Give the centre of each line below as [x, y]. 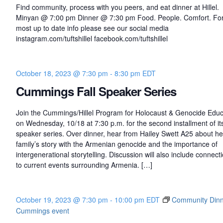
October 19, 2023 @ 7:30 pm [62, 200]
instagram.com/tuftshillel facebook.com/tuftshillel [92, 38]
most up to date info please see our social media [92, 28]
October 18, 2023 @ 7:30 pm [62, 73]
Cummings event [42, 211]
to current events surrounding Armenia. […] [84, 165]
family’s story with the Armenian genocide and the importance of [116, 144]
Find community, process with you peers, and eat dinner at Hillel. [117, 7]
